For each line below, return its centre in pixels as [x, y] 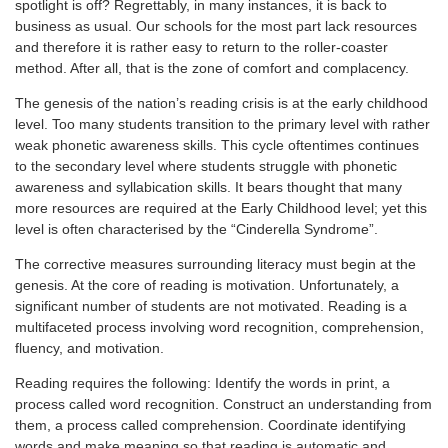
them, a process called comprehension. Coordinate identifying [210, 424]
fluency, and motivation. [89, 347]
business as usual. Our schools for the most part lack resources [216, 25]
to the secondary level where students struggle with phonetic [206, 165]
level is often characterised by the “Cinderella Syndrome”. [196, 228]
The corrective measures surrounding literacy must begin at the [215, 263]
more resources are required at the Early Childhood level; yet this [221, 207]
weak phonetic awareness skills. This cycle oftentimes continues [217, 144]
